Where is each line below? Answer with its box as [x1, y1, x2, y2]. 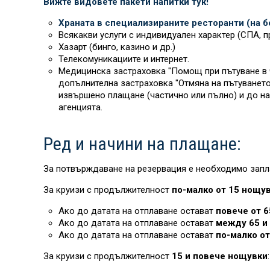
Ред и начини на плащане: [43, 133, 241, 154]
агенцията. [58, 102, 102, 113]
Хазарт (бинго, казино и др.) [58, 42, 175, 52]
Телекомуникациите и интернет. [58, 54, 189, 64]
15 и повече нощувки [172, 251, 268, 262]
